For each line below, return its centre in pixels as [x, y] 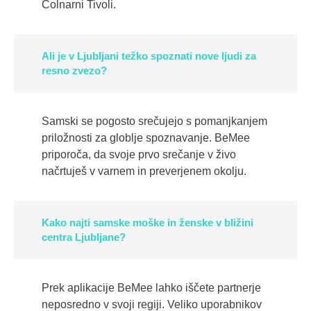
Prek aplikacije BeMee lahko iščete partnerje [151, 288]
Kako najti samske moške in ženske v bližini [148, 223]
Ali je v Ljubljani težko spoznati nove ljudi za [149, 56]
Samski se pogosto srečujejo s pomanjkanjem [154, 121]
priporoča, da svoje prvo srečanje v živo [139, 155]
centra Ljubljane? [84, 237]
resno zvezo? [75, 71]
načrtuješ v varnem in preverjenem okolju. [144, 171]
